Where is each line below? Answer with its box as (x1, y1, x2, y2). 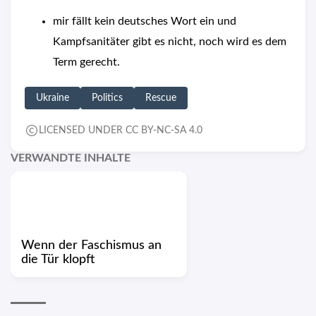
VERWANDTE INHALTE (11, 152, 130, 164)
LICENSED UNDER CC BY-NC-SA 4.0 (39, 126, 202, 136)
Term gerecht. (53, 56, 120, 68)
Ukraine (36, 93, 69, 104)
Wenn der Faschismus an (21, 239, 162, 253)
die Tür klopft (21, 253, 95, 267)
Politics (92, 93, 123, 104)
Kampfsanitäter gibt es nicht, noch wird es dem (53, 36, 286, 48)
